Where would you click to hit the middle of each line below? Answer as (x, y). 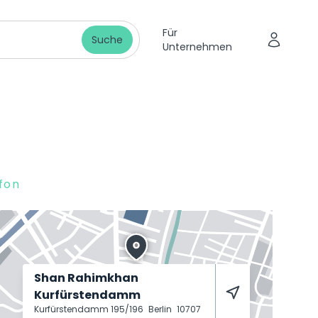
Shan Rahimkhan (86, 278)
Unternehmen (197, 47)
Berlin (161, 309)
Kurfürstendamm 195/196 (90, 309)
